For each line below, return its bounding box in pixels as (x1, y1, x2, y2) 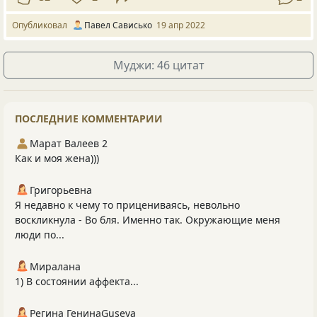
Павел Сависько (84, 19, 152, 32)
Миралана (30, 260, 81, 274)
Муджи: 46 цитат (113, 57, 204, 74)
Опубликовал (12, 19, 71, 32)
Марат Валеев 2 (30, 137, 108, 151)
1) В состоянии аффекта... (15, 275, 139, 289)
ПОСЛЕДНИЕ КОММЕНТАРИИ (15, 112, 163, 126)
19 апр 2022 (156, 19, 205, 32)
